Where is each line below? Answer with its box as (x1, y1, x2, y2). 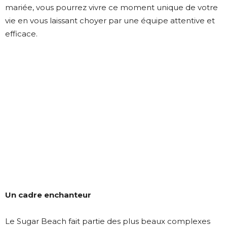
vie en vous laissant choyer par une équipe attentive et (5, 15, 215, 25)
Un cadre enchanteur (5, 190, 91, 200)
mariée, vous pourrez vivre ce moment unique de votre (5, 2, 218, 12)
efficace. (5, 28, 37, 39)
